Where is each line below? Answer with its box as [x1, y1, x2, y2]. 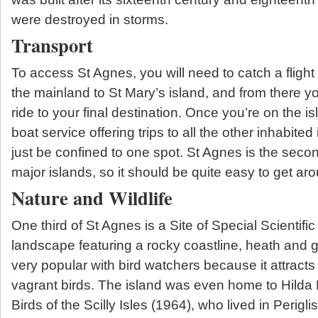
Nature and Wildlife [11, 184, 172, 212]
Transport [11, 31, 93, 60]
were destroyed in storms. [11, 11, 168, 27]
